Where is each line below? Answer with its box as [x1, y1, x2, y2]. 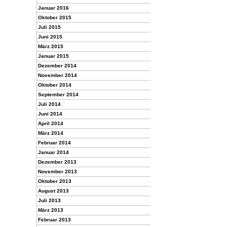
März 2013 [38, 207, 63, 213]
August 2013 [38, 188, 69, 194]
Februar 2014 [38, 140, 71, 145]
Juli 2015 [38, 24, 61, 30]
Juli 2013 [38, 198, 61, 203]
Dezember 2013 [38, 159, 77, 165]
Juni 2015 [38, 34, 62, 40]
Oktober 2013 [38, 178, 71, 184]
